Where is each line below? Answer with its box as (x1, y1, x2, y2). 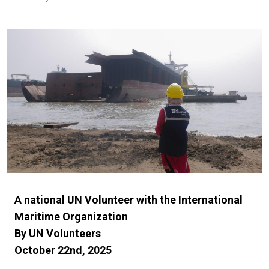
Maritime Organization (14, 210, 128, 223)
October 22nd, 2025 (14, 244, 112, 257)
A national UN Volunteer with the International (14, 193, 243, 207)
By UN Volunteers (14, 227, 101, 240)
